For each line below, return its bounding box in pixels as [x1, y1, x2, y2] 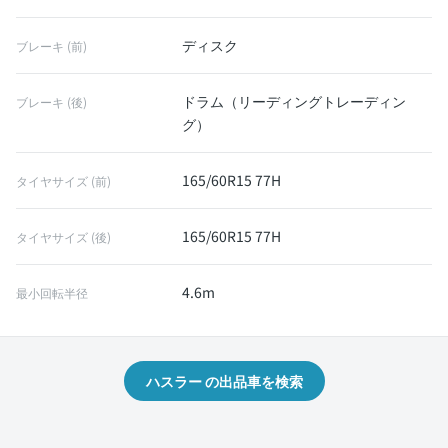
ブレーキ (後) [16, 93, 87, 110]
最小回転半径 [16, 284, 88, 301]
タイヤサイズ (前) [16, 172, 111, 189]
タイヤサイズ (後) [16, 228, 111, 245]
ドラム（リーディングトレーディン [182, 91, 406, 111]
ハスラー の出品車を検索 [145, 371, 303, 391]
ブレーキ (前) [16, 37, 87, 54]
